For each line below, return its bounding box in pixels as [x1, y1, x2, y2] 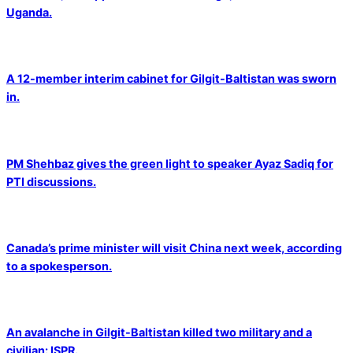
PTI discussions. [6, 174, 96, 188]
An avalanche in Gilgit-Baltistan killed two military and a [6, 325, 312, 340]
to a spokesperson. [6, 258, 112, 273]
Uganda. [6, 6, 52, 20]
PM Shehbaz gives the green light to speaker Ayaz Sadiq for [6, 156, 333, 170]
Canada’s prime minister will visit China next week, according [6, 240, 342, 255]
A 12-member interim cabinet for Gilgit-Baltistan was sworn [6, 72, 336, 86]
